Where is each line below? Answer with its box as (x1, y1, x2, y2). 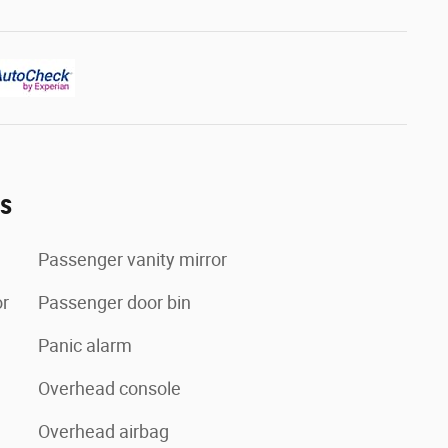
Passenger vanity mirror (38, 249, 227, 270)
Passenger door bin (38, 292, 191, 313)
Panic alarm (38, 335, 132, 356)
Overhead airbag (38, 421, 169, 442)
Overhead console (38, 378, 181, 399)
